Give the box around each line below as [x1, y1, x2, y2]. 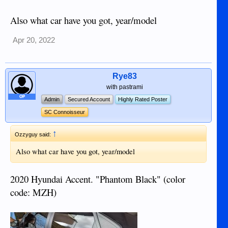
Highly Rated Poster [118, 96, 167, 103]
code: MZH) [10, 185, 56, 198]
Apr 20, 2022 [13, 36, 55, 45]
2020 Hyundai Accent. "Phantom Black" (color [10, 172, 185, 185]
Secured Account [68, 96, 110, 103]
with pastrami [106, 83, 143, 91]
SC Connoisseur [44, 109, 85, 116]
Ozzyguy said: [15, 131, 52, 138]
